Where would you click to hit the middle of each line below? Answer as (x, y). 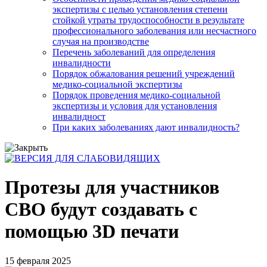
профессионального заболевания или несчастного (154, 30)
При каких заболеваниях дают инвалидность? (146, 127)
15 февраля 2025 (38, 260)
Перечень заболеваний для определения (134, 52)
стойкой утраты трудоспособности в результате (148, 20)
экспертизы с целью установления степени (140, 9)
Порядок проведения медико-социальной (136, 95)
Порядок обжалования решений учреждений (144, 73)
